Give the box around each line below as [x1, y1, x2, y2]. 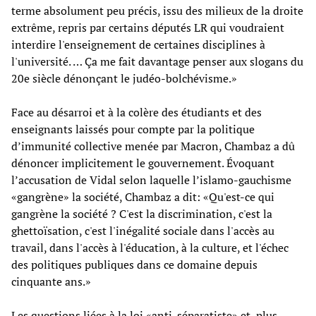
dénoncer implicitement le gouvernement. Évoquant [11, 154, 274, 171]
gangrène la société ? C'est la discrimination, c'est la [11, 205, 272, 221]
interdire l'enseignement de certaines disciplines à [11, 36, 265, 52]
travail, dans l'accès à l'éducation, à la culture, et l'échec [11, 239, 288, 255]
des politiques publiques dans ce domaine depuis [11, 256, 257, 272]
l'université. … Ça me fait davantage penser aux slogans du [11, 53, 303, 69]
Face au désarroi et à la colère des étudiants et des [11, 104, 262, 120]
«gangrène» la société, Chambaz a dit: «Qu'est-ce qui [11, 188, 274, 205]
